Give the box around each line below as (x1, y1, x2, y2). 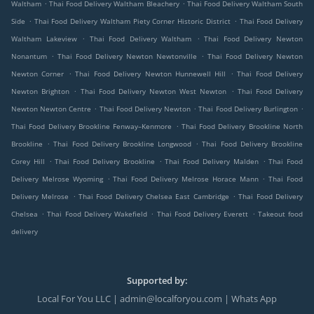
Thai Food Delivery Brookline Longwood (53, 139, 192, 149)
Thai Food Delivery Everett (156, 209, 249, 219)
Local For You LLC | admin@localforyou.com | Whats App (37, 292, 277, 306)
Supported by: (126, 274, 188, 287)
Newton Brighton (11, 86, 70, 97)
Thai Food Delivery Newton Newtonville (57, 51, 197, 62)
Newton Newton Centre (11, 104, 92, 114)
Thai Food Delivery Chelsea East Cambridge (78, 191, 229, 202)
